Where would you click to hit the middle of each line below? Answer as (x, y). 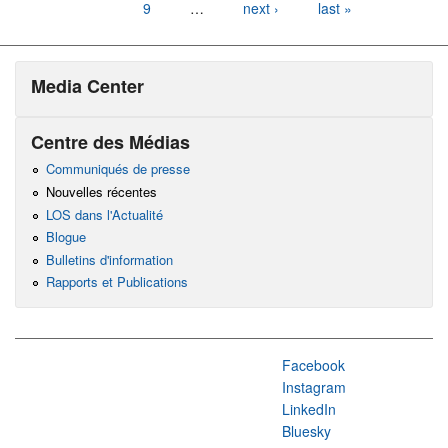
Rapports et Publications (116, 282)
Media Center (87, 85)
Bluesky (306, 431)
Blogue (65, 237)
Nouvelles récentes (101, 192)
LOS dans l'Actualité (104, 214)
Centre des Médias (110, 141)
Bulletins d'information (109, 259)
